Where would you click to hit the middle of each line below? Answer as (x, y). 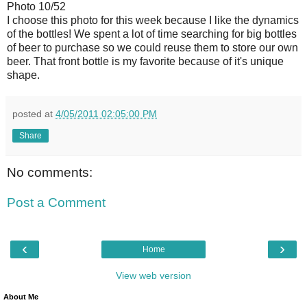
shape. (23, 75)
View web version (153, 276)
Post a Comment (56, 202)
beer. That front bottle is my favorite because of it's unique (145, 62)
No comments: (50, 173)
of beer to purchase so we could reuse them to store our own (152, 48)
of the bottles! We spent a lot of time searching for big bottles (152, 34)
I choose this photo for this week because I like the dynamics (153, 21)
